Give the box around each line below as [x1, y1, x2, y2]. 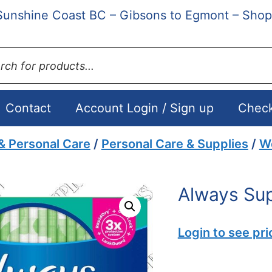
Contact [5, 101, 51, 115]
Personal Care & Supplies [101, 137, 248, 151]
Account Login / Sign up [75, 101, 214, 115]
